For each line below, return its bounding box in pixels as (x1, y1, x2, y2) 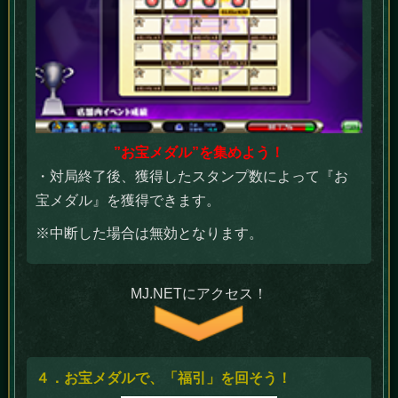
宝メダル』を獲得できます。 (36, 192, 221, 208)
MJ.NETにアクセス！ (131, 285, 267, 301)
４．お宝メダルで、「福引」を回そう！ (36, 370, 292, 386)
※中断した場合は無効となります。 (36, 225, 264, 241)
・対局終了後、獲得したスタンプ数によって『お (36, 168, 349, 184)
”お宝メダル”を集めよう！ (114, 144, 284, 160)
